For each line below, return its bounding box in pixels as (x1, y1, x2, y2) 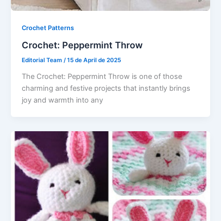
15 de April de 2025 (67, 56, 121, 64)
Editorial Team (22, 56, 64, 64)
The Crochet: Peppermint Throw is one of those (22, 72, 183, 81)
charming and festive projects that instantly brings (22, 83, 191, 93)
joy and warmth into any (22, 95, 104, 105)
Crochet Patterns (22, 24, 74, 32)
